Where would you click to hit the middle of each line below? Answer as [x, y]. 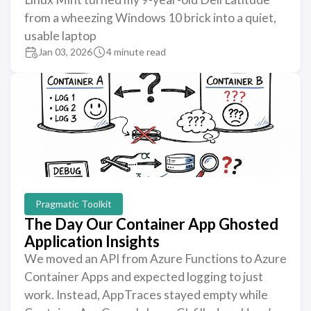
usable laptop [60, 36]
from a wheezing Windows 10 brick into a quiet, [150, 18]
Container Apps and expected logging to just [144, 277]
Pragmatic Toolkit [74, 204]
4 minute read [136, 52]
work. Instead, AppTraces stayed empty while [146, 295]
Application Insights [92, 241]
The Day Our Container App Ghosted [151, 224]
